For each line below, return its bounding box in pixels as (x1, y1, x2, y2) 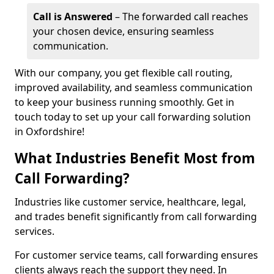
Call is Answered (33, 10, 113, 23)
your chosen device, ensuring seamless (33, 24, 214, 38)
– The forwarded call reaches (113, 10, 248, 23)
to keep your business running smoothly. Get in (15, 95, 234, 109)
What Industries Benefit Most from (15, 149, 255, 168)
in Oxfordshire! (15, 125, 84, 138)
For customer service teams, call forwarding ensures (15, 248, 258, 262)
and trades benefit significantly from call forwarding (15, 210, 257, 223)
